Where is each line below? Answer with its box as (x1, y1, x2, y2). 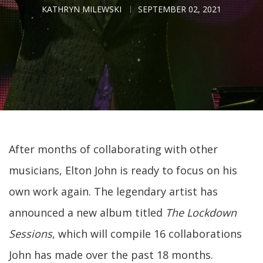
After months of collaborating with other (9, 142, 218, 156)
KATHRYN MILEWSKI (42, 4, 122, 15)
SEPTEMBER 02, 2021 (138, 4, 221, 15)
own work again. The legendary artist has (9, 184, 218, 198)
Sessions (9, 227, 52, 241)
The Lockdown (166, 205, 237, 220)
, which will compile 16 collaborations (52, 227, 242, 241)
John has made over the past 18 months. (9, 248, 213, 262)
